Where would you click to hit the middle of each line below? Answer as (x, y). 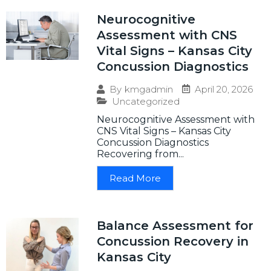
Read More (135, 178)
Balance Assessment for (175, 225)
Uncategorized (146, 101)
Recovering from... (140, 154)
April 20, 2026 (224, 89)
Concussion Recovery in (173, 241)
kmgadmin (149, 90)
